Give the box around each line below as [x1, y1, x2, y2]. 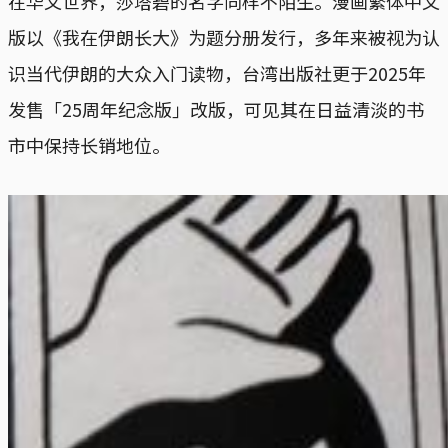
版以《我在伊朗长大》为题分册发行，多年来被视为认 [8, 23, 440, 50]
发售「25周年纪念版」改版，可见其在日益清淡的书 [8, 95, 424, 122]
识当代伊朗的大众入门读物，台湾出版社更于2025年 [8, 59, 426, 86]
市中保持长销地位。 [8, 131, 170, 158]
